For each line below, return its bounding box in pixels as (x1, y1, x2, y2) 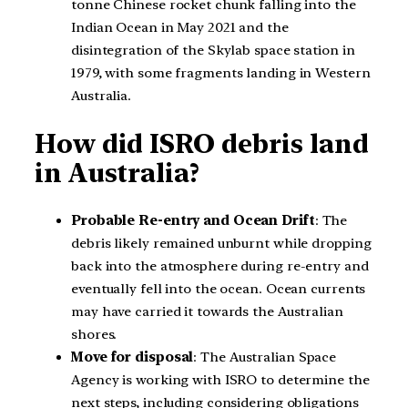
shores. (71, 325, 117, 342)
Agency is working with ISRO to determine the (71, 371, 370, 388)
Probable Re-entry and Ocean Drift (71, 211, 315, 229)
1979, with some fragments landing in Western (71, 65, 371, 82)
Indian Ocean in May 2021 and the (71, 19, 289, 36)
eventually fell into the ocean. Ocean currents (71, 280, 366, 297)
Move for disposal (71, 348, 194, 365)
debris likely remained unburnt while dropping (71, 234, 372, 251)
